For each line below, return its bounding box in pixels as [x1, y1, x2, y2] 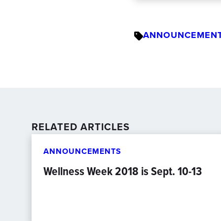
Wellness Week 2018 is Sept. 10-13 [43, 162, 202, 180]
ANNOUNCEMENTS [43, 146, 121, 157]
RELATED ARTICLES [32, 119, 130, 134]
